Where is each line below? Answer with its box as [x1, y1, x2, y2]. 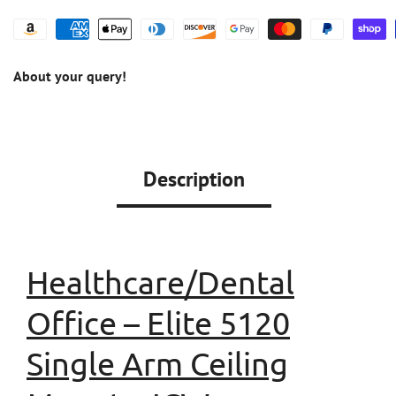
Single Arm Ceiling [27, 343, 288, 382]
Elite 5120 [147, 302, 290, 341]
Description [142, 164, 245, 193]
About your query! [13, 66, 126, 85]
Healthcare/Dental [27, 262, 294, 301]
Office [27, 302, 124, 341]
